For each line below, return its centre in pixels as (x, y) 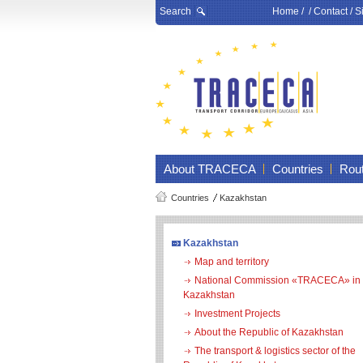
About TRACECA (210, 169)
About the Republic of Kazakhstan (269, 332)
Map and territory (232, 262)
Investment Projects (237, 314)
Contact (331, 11)
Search (175, 11)
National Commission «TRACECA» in (278, 280)
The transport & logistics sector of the (275, 351)
